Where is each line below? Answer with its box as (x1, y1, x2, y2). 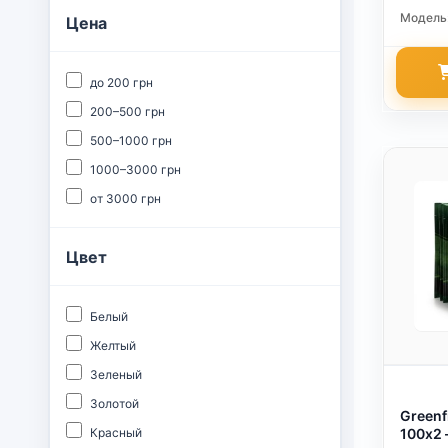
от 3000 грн (90, 191, 161, 206)
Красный (90, 425, 142, 440)
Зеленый (90, 367, 142, 382)
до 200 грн (90, 75, 153, 90)
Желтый (90, 338, 136, 353)
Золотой (90, 396, 139, 411)
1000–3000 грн (90, 162, 181, 177)
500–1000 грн (90, 133, 172, 148)
